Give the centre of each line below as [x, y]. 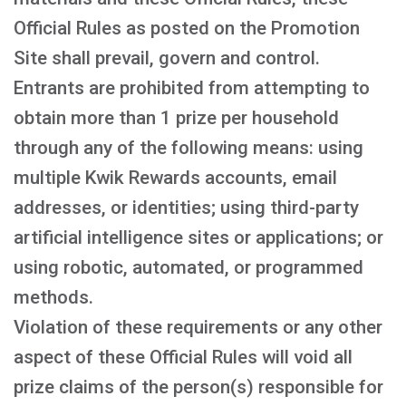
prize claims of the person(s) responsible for [198, 387]
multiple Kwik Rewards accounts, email [175, 178]
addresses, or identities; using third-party [186, 208]
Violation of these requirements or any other [198, 327]
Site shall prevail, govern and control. [167, 58]
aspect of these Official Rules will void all [183, 357]
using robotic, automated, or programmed [188, 267]
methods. [53, 297]
